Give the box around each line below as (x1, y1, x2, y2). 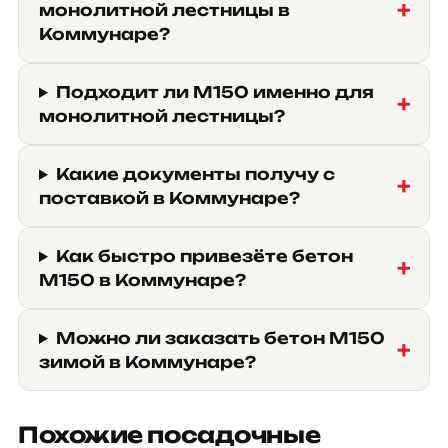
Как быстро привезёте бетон (55, 246, 353, 266)
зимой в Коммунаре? (39, 352, 256, 372)
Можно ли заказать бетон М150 (55, 328, 385, 348)
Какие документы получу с (55, 164, 335, 184)
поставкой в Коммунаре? (39, 188, 300, 208)
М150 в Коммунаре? (39, 270, 246, 290)
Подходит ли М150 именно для (55, 82, 374, 102)
